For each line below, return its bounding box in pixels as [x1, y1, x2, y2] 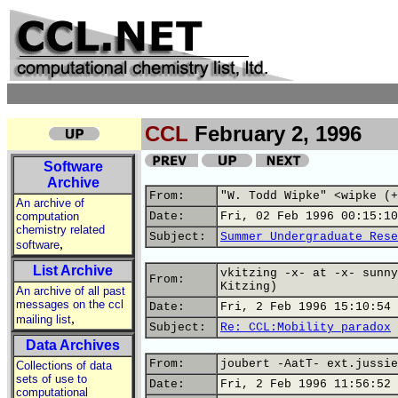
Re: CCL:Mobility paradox [220, 321, 391, 334]
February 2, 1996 [188, 122, 362, 146]
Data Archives [26, 338, 120, 353]
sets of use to [16, 372, 87, 386]
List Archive [33, 263, 113, 278]
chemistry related [16, 223, 105, 236]
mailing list [16, 313, 71, 326]
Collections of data [16, 359, 112, 372]
